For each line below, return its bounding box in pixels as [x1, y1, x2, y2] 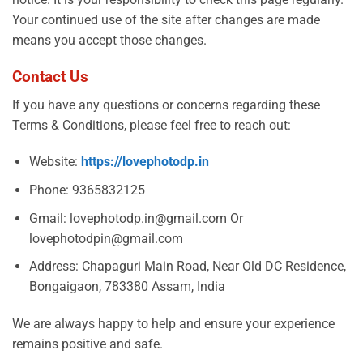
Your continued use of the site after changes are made [12, 12, 320, 28]
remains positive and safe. [12, 335, 163, 352]
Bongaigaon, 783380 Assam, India [28, 279, 225, 295]
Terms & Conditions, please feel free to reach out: [12, 117, 291, 133]
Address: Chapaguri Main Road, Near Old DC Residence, [28, 258, 346, 275]
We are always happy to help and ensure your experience [12, 315, 335, 331]
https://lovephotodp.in [80, 154, 209, 170]
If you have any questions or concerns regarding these [12, 96, 320, 113]
